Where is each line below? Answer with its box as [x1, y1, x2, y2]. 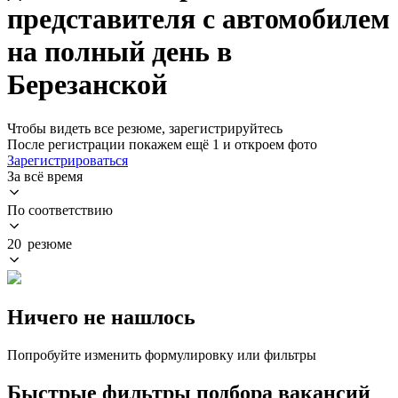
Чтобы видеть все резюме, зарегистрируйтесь [7, 120, 283, 136]
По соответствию [7, 202, 113, 218]
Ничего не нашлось [7, 305, 195, 329]
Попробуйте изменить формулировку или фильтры [7, 346, 316, 362]
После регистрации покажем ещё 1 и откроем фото [7, 136, 317, 152]
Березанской [7, 68, 167, 101]
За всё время [7, 168, 83, 184]
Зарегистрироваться [7, 152, 128, 168]
